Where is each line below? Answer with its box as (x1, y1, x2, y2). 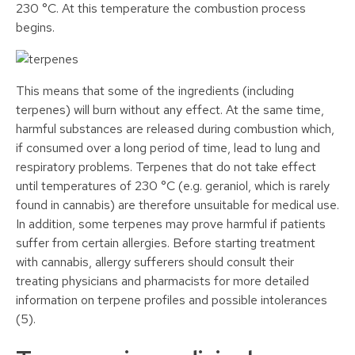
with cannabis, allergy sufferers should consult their (16, 254, 294, 271)
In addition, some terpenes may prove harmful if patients (16, 216, 326, 233)
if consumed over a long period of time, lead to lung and (16, 139, 320, 157)
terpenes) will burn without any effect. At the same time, (16, 101, 324, 119)
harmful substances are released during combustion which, (16, 120, 334, 138)
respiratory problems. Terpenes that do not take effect (16, 158, 316, 176)
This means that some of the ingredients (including (16, 82, 294, 100)
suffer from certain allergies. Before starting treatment (16, 235, 315, 252)
